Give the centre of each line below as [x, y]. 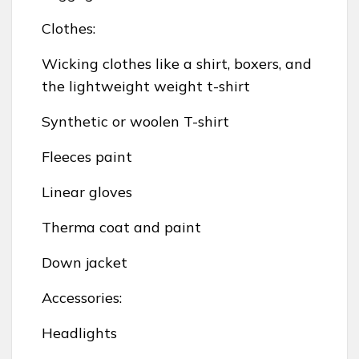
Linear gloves [87, 192]
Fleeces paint [87, 157]
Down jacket [85, 263]
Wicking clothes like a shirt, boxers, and [177, 64]
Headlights [79, 333]
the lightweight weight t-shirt [146, 87]
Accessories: [82, 298]
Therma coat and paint [121, 228]
